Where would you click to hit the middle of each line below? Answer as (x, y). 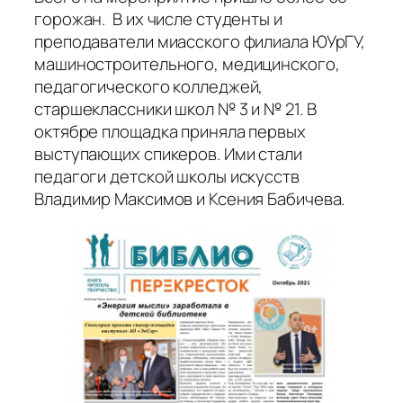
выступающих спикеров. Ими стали (168, 153)
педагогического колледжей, (149, 86)
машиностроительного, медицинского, (187, 63)
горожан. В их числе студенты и (158, 18)
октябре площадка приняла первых (170, 131)
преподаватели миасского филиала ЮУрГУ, (200, 41)
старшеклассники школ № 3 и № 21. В (175, 108)
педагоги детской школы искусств (167, 176)
